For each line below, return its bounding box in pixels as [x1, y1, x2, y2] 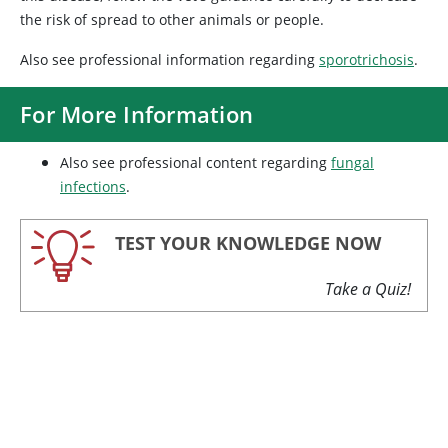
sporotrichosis [319, 50, 414, 69]
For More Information [20, 99, 254, 129]
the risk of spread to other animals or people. [20, 10, 324, 29]
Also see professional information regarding [20, 50, 319, 69]
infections [60, 177, 126, 196]
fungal [331, 153, 374, 172]
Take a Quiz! [325, 277, 411, 300]
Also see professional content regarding [60, 153, 331, 172]
